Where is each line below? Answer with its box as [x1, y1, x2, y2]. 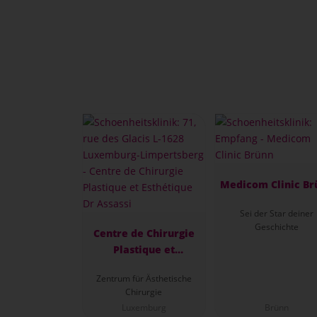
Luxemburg [121, 301, 166, 314]
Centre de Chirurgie [93, 226, 195, 241]
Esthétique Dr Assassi [89, 259, 199, 273]
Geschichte [254, 220, 299, 233]
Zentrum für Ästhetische [96, 272, 192, 284]
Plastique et [113, 243, 175, 257]
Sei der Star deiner [239, 207, 313, 219]
